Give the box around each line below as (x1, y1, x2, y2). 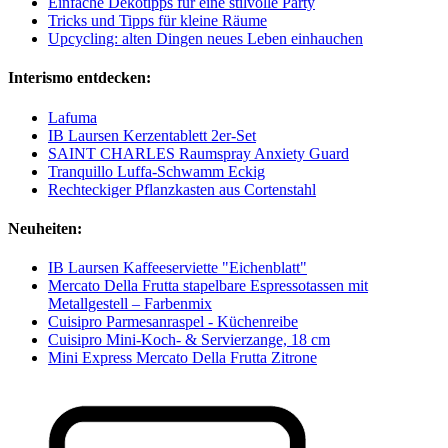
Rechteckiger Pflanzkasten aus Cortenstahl (48, 180, 316, 198)
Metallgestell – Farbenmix (48, 295, 212, 313)
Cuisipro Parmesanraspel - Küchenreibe (48, 313, 298, 331)
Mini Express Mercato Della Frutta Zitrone (48, 349, 317, 367)
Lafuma (48, 108, 97, 126)
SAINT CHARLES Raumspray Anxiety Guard (48, 144, 349, 162)
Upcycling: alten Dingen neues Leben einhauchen (48, 30, 363, 48)
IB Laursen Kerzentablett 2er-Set (48, 126, 256, 144)
